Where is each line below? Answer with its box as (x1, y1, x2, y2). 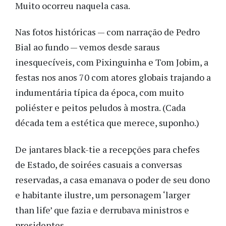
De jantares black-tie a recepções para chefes (15, 143, 200, 155)
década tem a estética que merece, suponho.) (15, 117, 201, 129)
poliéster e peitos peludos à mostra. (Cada (15, 101, 186, 114)
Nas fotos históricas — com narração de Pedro (15, 26, 200, 38)
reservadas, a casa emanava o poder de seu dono (15, 173, 210, 186)
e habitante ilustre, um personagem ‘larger (15, 188, 190, 201)
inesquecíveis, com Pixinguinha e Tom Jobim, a (15, 56, 208, 69)
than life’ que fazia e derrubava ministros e (15, 203, 189, 216)
